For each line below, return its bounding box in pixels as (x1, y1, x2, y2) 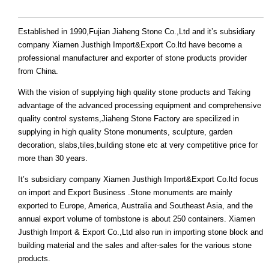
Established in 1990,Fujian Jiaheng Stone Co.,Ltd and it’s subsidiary (18, 27, 255, 37)
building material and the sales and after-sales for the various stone (18, 241, 252, 250)
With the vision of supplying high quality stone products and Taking (18, 88, 250, 97)
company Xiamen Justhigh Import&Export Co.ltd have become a (18, 40, 242, 50)
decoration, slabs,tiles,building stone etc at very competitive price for (18, 141, 258, 150)
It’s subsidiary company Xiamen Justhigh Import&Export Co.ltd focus (18, 175, 259, 184)
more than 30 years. (18, 154, 88, 163)
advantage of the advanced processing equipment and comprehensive (18, 101, 261, 110)
